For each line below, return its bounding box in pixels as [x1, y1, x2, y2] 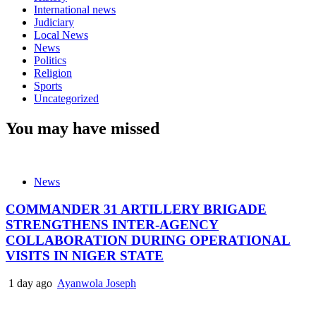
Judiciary [34, 16, 74, 28]
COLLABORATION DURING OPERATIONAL [6, 233, 291, 248]
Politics [34, 54, 66, 66]
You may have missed [6, 119, 159, 138]
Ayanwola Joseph [57, 276, 136, 289]
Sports [34, 79, 62, 92]
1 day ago [6, 276, 55, 289]
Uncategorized [34, 92, 99, 104]
